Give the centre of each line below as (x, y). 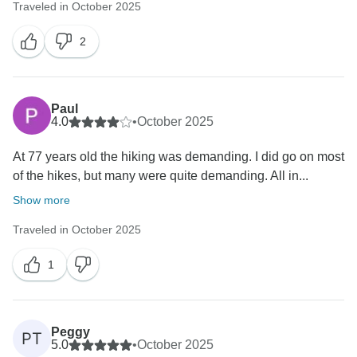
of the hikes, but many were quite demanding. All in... (161, 176)
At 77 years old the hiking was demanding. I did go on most (178, 157)
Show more (41, 200)
